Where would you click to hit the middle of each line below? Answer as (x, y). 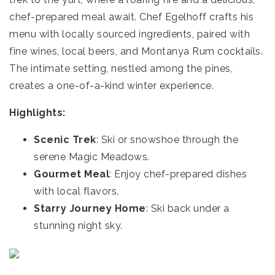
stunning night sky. (78, 226)
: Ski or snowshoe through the (167, 140)
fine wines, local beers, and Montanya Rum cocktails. (136, 52)
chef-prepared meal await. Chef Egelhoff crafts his (131, 17)
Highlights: (37, 113)
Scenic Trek (65, 140)
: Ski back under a (188, 209)
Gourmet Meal (72, 174)
